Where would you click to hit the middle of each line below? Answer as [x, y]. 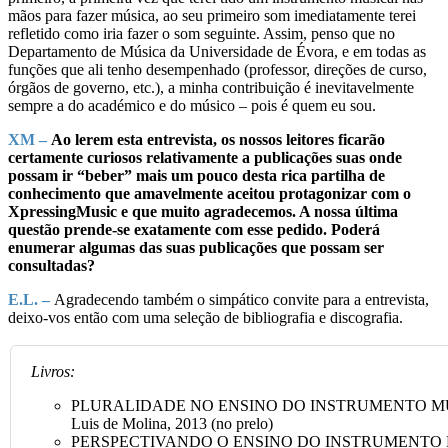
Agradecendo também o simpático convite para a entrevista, [239, 299]
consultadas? [51, 265]
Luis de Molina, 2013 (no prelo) [172, 423]
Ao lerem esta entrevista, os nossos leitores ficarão [216, 139]
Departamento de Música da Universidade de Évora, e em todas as [217, 51]
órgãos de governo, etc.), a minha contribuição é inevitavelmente [211, 87]
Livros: [53, 371]
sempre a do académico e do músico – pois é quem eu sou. [192, 105]
